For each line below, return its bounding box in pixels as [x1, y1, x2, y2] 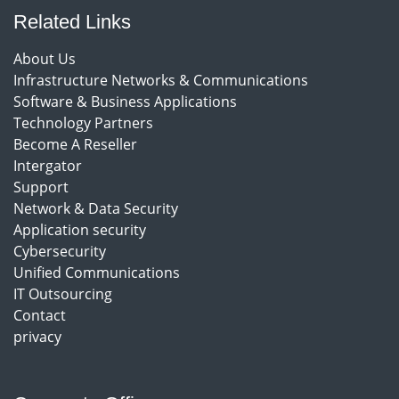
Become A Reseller [13, 134, 137, 154]
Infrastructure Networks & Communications [13, 69, 308, 90]
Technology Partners [13, 112, 153, 133]
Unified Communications [13, 262, 180, 282]
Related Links [13, 10, 131, 33]
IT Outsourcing [13, 283, 112, 304]
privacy [13, 326, 61, 346]
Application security [13, 219, 146, 240]
